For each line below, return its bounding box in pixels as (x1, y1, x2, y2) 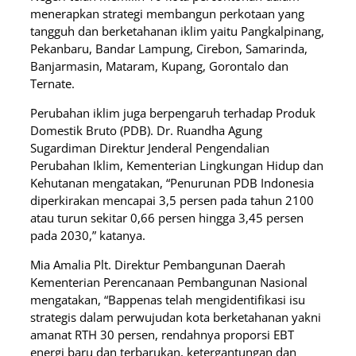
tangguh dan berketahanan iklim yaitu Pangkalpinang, (30, 23, 324, 39)
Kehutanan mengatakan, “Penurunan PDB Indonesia (30, 175, 314, 191)
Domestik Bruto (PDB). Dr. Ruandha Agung (30, 122, 262, 138)
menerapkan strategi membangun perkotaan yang (30, 6, 304, 21)
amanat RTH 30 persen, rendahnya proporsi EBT (30, 327, 294, 342)
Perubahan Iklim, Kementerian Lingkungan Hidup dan (30, 157, 323, 173)
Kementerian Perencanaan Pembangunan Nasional (30, 274, 308, 290)
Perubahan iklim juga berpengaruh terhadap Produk (30, 105, 315, 121)
